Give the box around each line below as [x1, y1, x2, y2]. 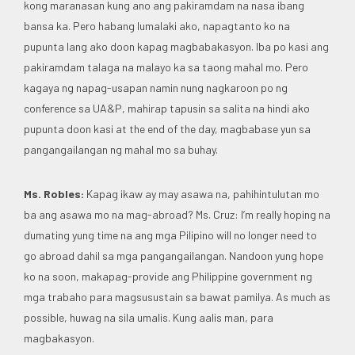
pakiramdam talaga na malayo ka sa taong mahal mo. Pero [24, 59, 308, 74]
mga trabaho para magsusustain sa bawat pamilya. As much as [24, 289, 330, 303]
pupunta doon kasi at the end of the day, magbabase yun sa [24, 121, 311, 136]
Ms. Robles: [24, 186, 84, 200]
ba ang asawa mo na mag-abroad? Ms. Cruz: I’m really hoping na [24, 207, 330, 221]
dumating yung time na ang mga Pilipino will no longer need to [24, 227, 317, 242]
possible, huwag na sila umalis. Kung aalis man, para [24, 310, 273, 324]
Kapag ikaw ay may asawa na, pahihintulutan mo [84, 186, 319, 200]
